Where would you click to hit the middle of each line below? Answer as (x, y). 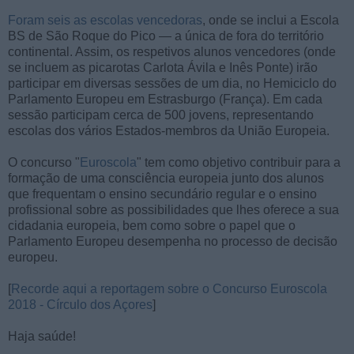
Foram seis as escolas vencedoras (105, 20)
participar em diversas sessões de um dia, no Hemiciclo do (172, 83)
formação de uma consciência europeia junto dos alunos (166, 178)
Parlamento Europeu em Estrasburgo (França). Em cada (165, 99)
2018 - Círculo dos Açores (80, 304)
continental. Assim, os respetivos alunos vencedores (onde (172, 51)
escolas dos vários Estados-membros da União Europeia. (169, 130)
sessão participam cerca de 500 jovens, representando (161, 115)
